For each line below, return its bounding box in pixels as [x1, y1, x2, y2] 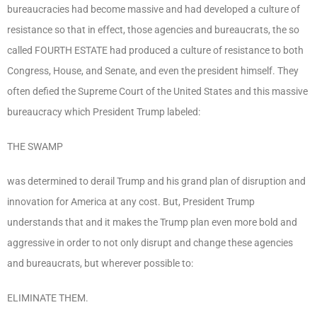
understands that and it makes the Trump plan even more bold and [7, 216, 297, 228]
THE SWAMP [7, 140, 63, 152]
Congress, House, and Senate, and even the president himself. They [7, 64, 299, 76]
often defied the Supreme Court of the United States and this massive [7, 85, 308, 97]
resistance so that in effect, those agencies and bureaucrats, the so [7, 23, 299, 35]
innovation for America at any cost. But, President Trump [7, 195, 255, 207]
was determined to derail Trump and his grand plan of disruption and [7, 175, 306, 187]
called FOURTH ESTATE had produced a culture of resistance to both [7, 44, 304, 56]
